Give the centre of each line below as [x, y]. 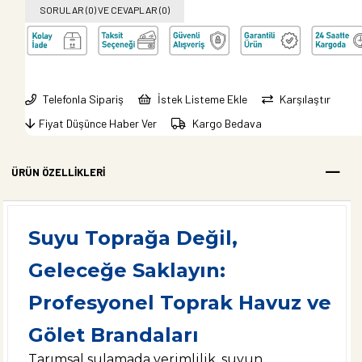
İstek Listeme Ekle [201, 99]
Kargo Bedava [225, 123]
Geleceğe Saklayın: [126, 270]
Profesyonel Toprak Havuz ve [179, 302]
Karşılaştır [303, 99]
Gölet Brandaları [113, 335]
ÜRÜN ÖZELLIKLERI [58, 172]
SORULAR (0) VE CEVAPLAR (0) [104, 9]
